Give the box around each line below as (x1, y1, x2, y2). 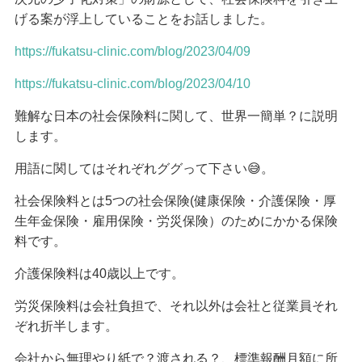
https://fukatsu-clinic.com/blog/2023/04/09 (14, 44, 250, 59)
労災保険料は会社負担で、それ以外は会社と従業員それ (14, 299, 338, 314)
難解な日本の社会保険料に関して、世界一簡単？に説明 (14, 109, 338, 124)
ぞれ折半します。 (14, 319, 118, 334)
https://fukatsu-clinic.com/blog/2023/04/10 (14, 77, 250, 91)
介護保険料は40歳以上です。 (14, 267, 184, 281)
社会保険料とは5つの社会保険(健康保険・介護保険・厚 (14, 194, 336, 208)
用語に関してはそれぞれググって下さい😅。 (14, 162, 274, 176)
